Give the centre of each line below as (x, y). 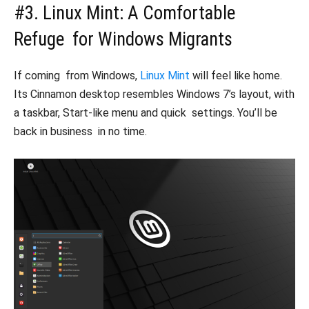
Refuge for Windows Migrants (123, 39)
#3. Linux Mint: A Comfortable (124, 13)
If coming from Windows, (77, 75)
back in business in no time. (80, 131)
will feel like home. (236, 75)
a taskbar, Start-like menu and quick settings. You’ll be (146, 112)
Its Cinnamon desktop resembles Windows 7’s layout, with (154, 94)
